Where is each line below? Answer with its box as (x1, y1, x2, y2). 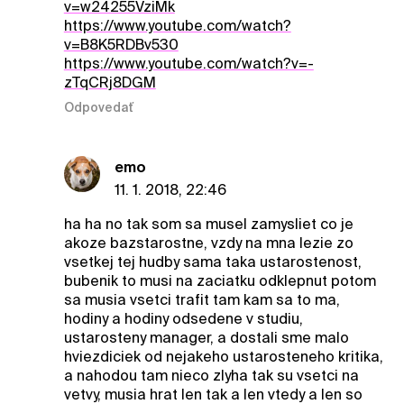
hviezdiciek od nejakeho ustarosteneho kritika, (63, 348, 383, 366)
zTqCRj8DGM (63, 73, 156, 91)
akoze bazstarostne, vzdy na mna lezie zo (63, 234, 353, 252)
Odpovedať (63, 100, 133, 115)
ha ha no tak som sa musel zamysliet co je (63, 216, 353, 234)
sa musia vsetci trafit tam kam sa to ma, (63, 291, 340, 309)
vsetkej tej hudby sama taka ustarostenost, (63, 253, 362, 271)
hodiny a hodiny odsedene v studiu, (63, 310, 303, 328)
